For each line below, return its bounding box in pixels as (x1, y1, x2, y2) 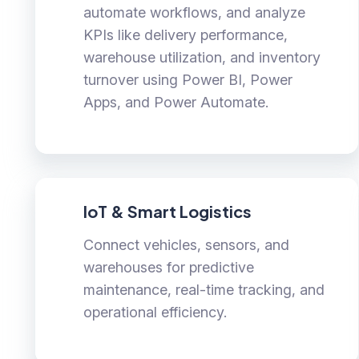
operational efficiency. (83, 304, 227, 321)
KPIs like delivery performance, (83, 26, 288, 44)
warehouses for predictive (83, 259, 254, 276)
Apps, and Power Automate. (83, 94, 268, 111)
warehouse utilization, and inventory (83, 49, 321, 67)
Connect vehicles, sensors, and (83, 236, 289, 254)
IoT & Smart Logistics (83, 201, 252, 222)
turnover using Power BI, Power (83, 71, 292, 89)
